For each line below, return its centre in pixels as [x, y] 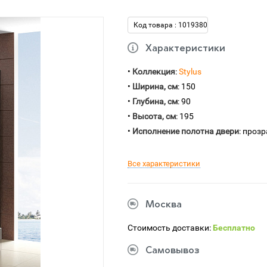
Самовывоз [173, 251]
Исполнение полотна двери [186, 131]
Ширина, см [155, 86]
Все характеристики [164, 164]
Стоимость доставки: [170, 228]
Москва [164, 205]
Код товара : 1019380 [170, 25]
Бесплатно [234, 228]
